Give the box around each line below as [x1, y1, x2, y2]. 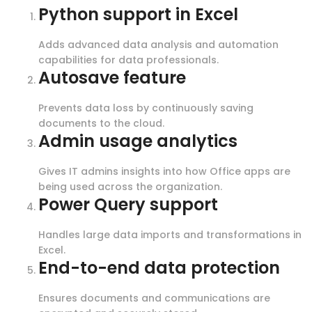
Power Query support [38, 192, 218, 216]
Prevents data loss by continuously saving [38, 100, 253, 115]
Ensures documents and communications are [38, 290, 270, 305]
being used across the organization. [38, 179, 222, 194]
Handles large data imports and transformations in [38, 227, 302, 242]
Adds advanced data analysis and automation [38, 37, 279, 52]
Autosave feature [38, 65, 186, 89]
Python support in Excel [38, 2, 238, 26]
